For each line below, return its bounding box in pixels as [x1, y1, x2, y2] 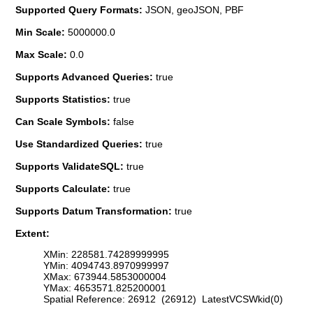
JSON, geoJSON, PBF [145, 3, 244, 15]
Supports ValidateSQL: [15, 160, 126, 172]
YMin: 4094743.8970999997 [43, 260, 169, 272]
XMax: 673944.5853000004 [43, 271, 166, 283]
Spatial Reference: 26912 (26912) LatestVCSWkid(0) [43, 293, 283, 305]
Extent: [15, 227, 50, 239]
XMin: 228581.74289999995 [43, 249, 169, 261]
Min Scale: [15, 26, 68, 38]
